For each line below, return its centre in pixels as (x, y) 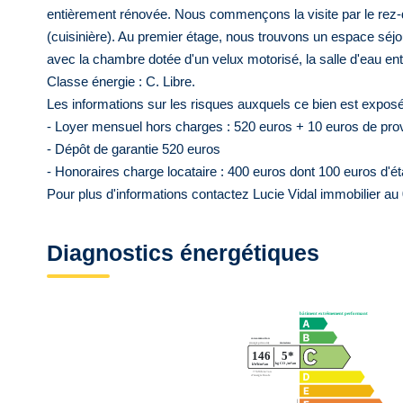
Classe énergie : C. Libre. (121, 81)
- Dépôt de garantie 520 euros (134, 149)
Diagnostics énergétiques (183, 253)
